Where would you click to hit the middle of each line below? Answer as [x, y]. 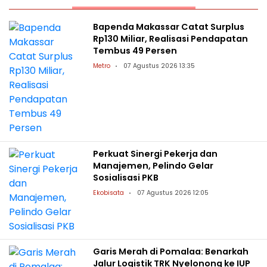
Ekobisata [109, 193]
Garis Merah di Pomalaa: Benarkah [171, 251]
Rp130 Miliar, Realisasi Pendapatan [171, 39]
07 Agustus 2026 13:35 [159, 66]
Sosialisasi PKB [126, 177]
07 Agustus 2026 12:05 [173, 193]
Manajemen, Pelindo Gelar [153, 165]
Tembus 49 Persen [135, 51]
